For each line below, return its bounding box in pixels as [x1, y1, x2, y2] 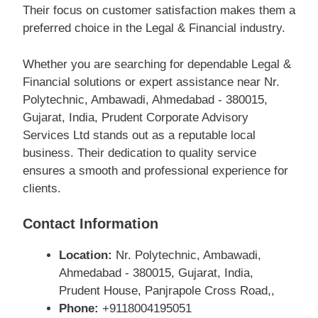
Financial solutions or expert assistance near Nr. [23, 75, 280, 89]
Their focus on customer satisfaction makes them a [23, 4, 295, 17]
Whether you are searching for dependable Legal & [23, 57, 291, 71]
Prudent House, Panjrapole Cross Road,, [59, 284, 275, 297]
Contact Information [23, 216, 158, 231]
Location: [59, 248, 112, 262]
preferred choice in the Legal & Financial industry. [23, 21, 285, 35]
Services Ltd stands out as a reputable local [23, 128, 256, 142]
